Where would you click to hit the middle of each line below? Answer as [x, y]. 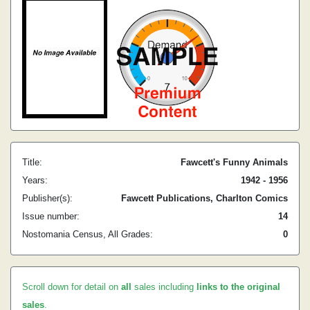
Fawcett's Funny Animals [234, 162]
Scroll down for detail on [72, 287]
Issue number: [51, 216]
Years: [35, 180]
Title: [32, 162]
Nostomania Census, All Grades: [88, 234]
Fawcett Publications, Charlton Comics [204, 198]
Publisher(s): [47, 198]
